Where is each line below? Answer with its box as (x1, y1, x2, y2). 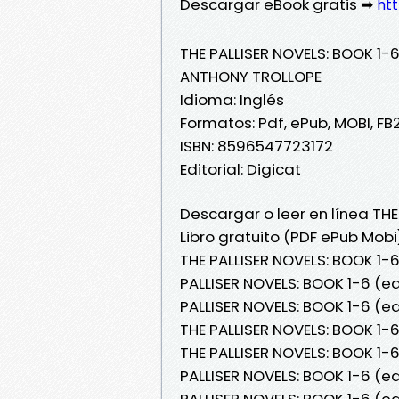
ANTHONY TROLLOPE (180, 65, 322, 87)
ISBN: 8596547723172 (180, 134, 333, 157)
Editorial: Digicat (180, 158, 301, 180)
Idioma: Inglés (180, 88, 284, 110)
